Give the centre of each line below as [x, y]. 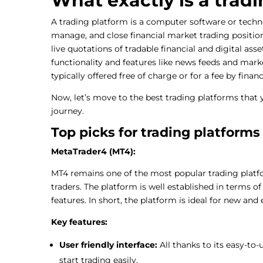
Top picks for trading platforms [156, 132]
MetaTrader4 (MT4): [93, 151]
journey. [68, 111]
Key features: [80, 222]
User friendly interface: [109, 245]
